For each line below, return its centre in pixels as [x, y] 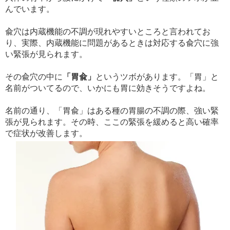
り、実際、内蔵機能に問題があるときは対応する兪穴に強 [112, 43]
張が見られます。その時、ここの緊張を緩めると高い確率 [112, 122]
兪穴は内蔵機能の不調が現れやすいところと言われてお [108, 31]
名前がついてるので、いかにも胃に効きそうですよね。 [108, 88]
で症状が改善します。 [46, 133]
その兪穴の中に [34, 76]
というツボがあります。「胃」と [157, 76]
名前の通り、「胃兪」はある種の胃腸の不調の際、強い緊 [112, 110]
